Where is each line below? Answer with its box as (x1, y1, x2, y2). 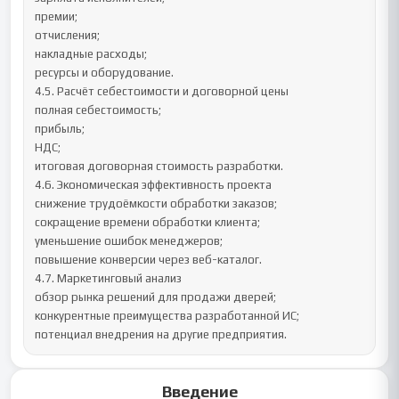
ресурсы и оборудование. (35, 66, 175, 79)
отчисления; (35, 28, 101, 42)
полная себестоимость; (35, 103, 162, 117)
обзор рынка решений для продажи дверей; (35, 290, 277, 304)
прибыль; (35, 122, 85, 135)
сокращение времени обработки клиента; (35, 216, 261, 229)
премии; (35, 10, 78, 23)
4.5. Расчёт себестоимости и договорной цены (35, 85, 289, 98)
